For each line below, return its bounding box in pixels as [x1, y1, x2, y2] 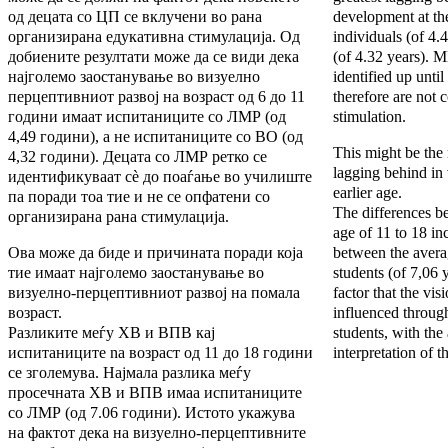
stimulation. [333, 108, 406, 126]
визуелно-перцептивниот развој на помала [8, 284, 300, 302]
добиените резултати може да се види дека [8, 48, 299, 66]
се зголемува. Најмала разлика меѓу [8, 364, 251, 382]
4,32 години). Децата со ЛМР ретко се [8, 148, 267, 166]
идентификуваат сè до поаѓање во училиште [8, 168, 312, 186]
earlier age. [333, 184, 402, 202]
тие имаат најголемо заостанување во [8, 264, 264, 282]
